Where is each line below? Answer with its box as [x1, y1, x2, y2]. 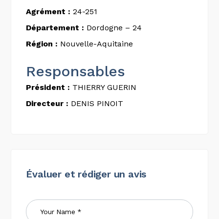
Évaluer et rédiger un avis [26, 168, 147, 180]
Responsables [26, 63, 125, 80]
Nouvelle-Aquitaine [58, 39, 133, 48]
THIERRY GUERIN [70, 83, 137, 92]
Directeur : [26, 99, 69, 108]
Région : [26, 39, 58, 48]
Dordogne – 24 [84, 23, 142, 32]
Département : [26, 23, 85, 32]
